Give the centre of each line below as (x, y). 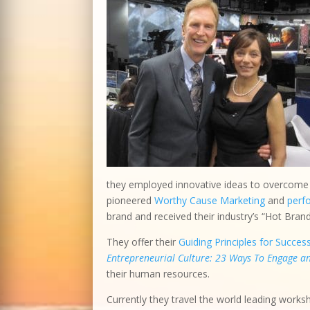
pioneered (131, 200)
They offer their (143, 242)
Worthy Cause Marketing (210, 200)
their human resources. (158, 274)
